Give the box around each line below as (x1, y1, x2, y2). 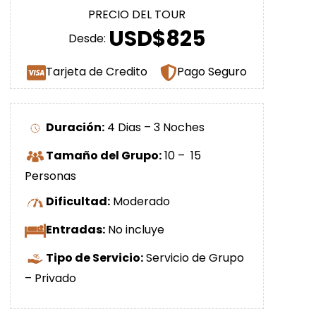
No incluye (105, 221, 164, 238)
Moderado (110, 193, 170, 209)
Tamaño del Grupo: (46, 147, 162, 164)
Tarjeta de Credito (46, 63, 148, 80)
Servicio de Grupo (143, 249, 244, 266)
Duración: (46, 119, 104, 135)
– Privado (25, 269, 76, 286)
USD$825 (109, 24, 205, 54)
